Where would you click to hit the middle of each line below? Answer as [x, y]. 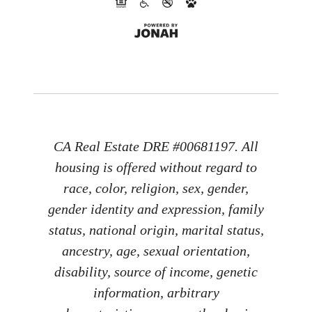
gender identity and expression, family [156, 209]
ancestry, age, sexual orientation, [156, 251]
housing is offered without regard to [156, 167]
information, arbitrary [156, 293]
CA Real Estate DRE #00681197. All [156, 147]
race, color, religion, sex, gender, [156, 188]
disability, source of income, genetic [156, 272]
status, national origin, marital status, [156, 230]
